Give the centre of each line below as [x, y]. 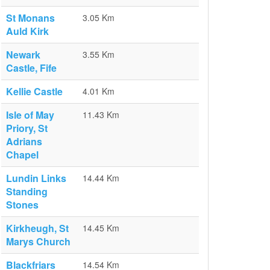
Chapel [22, 155]
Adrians [24, 141]
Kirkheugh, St [37, 228]
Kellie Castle [34, 91]
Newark [23, 55]
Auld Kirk [27, 31]
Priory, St [27, 128]
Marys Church [38, 241]
